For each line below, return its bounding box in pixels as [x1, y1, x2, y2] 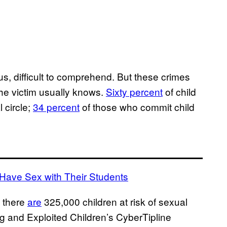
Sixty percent [106, 85, 163, 99]
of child [163, 85, 196, 99]
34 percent [33, 100, 80, 114]
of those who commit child [80, 100, 195, 114]
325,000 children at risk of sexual [42, 195, 187, 209]
